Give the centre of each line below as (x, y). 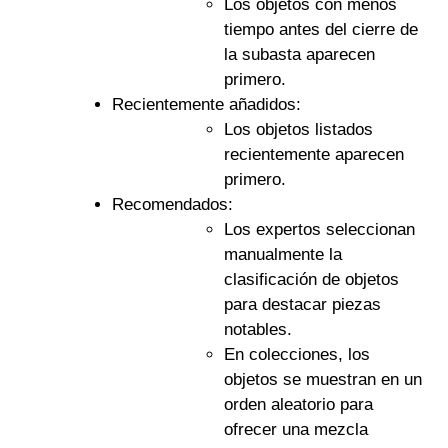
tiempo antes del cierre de (320, 29)
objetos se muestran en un (322, 379)
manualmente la (282, 254)
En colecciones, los (296, 354)
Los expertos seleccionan (319, 229)
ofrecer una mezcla (295, 429)
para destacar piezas (302, 304)
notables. (257, 329)
